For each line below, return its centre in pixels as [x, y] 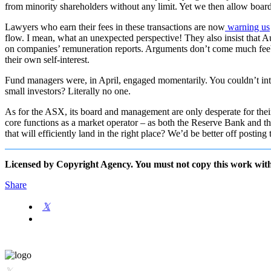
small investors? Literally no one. [68, 91]
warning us [247, 27]
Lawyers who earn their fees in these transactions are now [115, 27]
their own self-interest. [47, 59]
